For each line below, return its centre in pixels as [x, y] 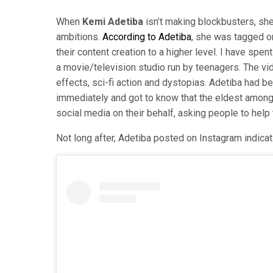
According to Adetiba [147, 37]
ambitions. [79, 37]
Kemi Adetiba [112, 22]
